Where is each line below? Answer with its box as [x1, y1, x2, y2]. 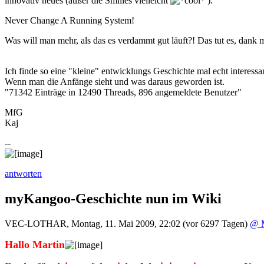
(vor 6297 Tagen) [183, 219, 247, 229]
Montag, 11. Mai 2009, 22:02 [71, 219, 180, 229]
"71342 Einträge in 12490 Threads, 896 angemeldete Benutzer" [5, 87, 242, 98]
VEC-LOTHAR [5, 219, 67, 229]
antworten [5, 169, 42, 179]
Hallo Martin [5, 239, 65, 251]
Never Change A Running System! [5, 15, 134, 26]
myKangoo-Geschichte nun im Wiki [5, 191, 222, 207]
